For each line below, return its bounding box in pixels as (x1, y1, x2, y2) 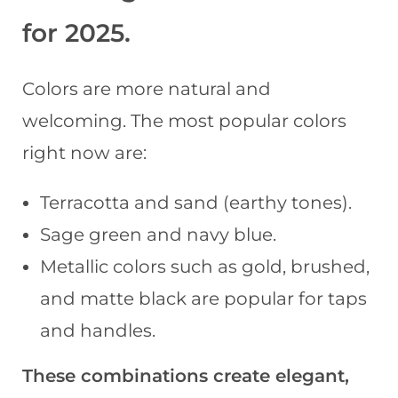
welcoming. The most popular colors (22, 110, 346, 132)
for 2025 (22, 18, 124, 49)
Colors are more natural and (22, 78, 271, 100)
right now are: (22, 142, 147, 164)
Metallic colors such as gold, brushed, (40, 256, 370, 278)
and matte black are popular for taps (40, 288, 367, 310)
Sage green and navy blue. (40, 224, 276, 246)
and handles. (40, 320, 155, 342)
